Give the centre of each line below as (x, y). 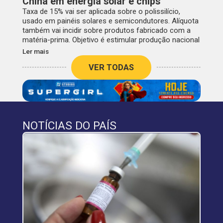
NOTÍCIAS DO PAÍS (69, 126)
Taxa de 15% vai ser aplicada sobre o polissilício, (101, 11)
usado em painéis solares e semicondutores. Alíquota (110, 21)
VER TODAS (111, 67)
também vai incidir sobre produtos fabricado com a (106, 30)
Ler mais (35, 51)
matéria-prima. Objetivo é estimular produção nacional (111, 40)
